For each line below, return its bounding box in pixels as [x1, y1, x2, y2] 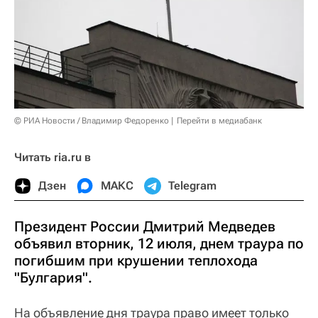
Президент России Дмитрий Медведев [14, 217, 275, 235]
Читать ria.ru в [14, 150, 91, 164]
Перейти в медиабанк [177, 115, 262, 126]
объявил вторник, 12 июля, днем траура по [14, 234, 304, 252]
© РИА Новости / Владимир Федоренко [14, 115, 169, 126]
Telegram [168, 178, 216, 192]
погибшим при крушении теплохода [14, 251, 258, 269]
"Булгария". [14, 268, 92, 286]
